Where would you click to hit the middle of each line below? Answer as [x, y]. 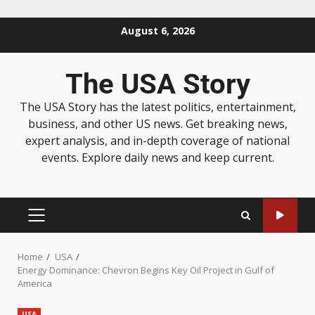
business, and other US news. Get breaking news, [157, 124]
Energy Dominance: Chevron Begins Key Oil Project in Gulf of [146, 270]
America [35, 283]
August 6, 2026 [157, 30]
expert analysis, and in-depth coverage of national [157, 141]
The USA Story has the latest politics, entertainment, [157, 107]
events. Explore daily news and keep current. [157, 157]
